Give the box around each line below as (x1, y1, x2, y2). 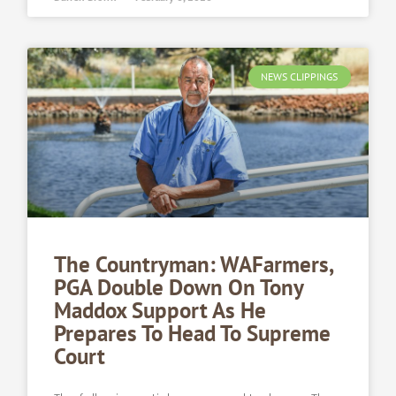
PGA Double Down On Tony (54, 273, 304, 302)
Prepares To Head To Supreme (54, 319, 331, 348)
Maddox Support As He (54, 296, 267, 325)
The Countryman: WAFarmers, (54, 250, 333, 279)
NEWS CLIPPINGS (261, 69, 339, 83)
